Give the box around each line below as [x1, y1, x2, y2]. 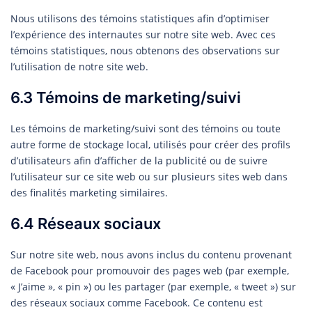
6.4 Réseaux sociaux [10, 214, 161, 233]
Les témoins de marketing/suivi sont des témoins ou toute [10, 121, 281, 135]
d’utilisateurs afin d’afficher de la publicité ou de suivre [10, 153, 267, 167]
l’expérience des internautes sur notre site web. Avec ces [10, 27, 276, 41]
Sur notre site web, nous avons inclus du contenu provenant [10, 247, 292, 261]
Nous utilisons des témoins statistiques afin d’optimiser [10, 11, 270, 25]
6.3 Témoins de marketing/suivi [10, 88, 241, 107]
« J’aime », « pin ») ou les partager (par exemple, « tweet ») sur [10, 279, 296, 293]
